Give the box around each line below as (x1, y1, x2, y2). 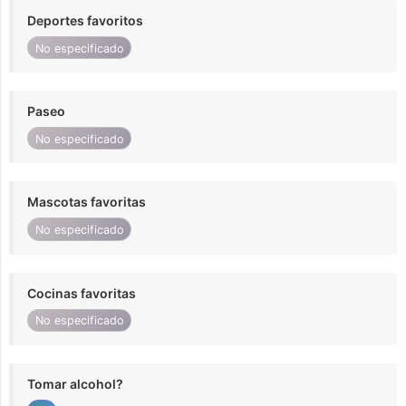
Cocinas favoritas (27, 285, 136, 301)
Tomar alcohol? (27, 375, 123, 391)
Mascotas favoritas (27, 194, 146, 210)
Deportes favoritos (27, 12, 143, 28)
